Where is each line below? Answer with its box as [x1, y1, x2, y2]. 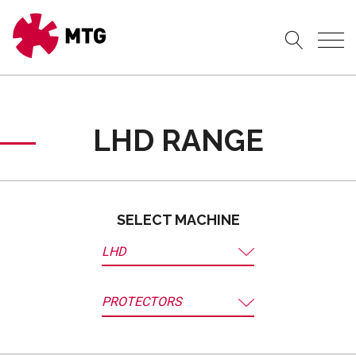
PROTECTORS [102, 293, 182, 309]
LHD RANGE [92, 123, 264, 158]
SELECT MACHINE [116, 211, 240, 228]
